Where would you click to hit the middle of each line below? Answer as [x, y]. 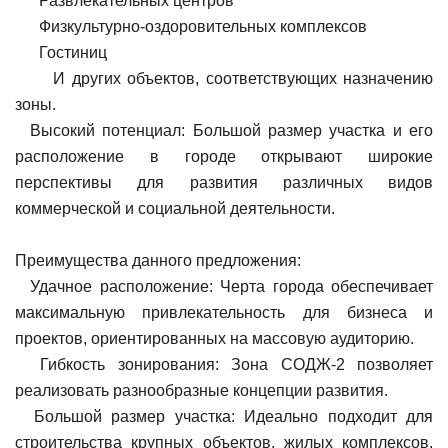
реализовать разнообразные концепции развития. [201, 390]
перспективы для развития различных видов [224, 182]
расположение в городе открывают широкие [224, 156]
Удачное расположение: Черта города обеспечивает [224, 286]
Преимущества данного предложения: [158, 260]
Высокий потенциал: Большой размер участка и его [224, 130]
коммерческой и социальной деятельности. [175, 208]
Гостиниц [61, 52]
